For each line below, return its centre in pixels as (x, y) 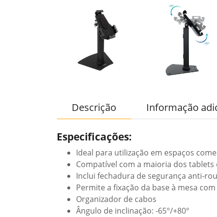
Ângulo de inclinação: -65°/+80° (133, 211)
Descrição (94, 107)
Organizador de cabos (116, 199)
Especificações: (94, 137)
